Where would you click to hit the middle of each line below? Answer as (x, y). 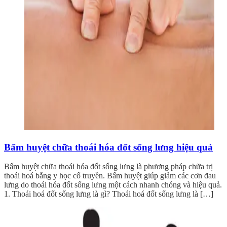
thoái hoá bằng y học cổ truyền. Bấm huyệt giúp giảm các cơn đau (110, 176)
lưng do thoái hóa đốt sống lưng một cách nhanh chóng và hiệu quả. (113, 185)
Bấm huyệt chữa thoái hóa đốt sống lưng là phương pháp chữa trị (108, 167)
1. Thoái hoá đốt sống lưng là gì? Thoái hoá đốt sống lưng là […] (109, 194)
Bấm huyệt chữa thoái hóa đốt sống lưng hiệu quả (108, 147)
